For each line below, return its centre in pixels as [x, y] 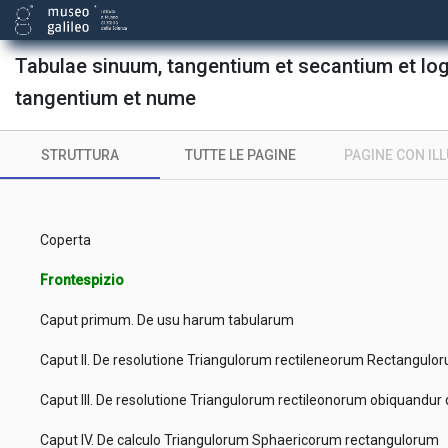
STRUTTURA [80, 155]
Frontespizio [85, 280]
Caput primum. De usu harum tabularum [170, 320]
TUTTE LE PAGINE [240, 155]
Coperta [68, 240]
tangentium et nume [105, 98]
